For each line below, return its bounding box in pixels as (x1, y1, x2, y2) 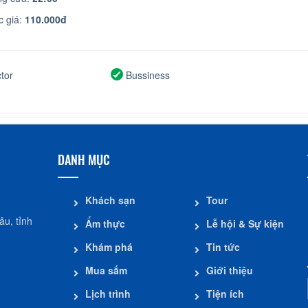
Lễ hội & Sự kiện (206, 217, 285, 230)
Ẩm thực (85, 217, 125, 230)
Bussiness (123, 68, 170, 82)
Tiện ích (206, 287, 245, 300)
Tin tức (206, 240, 241, 254)
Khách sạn (85, 193, 135, 207)
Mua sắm (85, 263, 127, 277)
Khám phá (85, 240, 133, 254)
